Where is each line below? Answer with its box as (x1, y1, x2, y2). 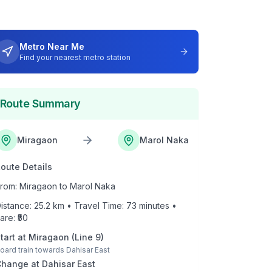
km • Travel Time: (50, 200, 126, 211)
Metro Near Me (19, 41, 84, 52)
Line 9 (74, 232, 101, 242)
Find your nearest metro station (19, 53, 131, 62)
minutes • (136, 200, 177, 211)
